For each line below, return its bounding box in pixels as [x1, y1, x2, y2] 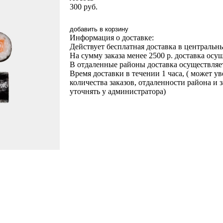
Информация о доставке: [69, 33, 154, 42]
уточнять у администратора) [69, 87, 166, 96]
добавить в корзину [69, 25, 128, 33]
